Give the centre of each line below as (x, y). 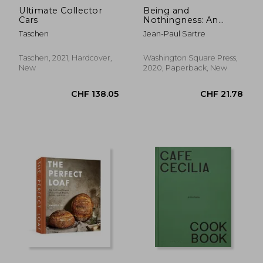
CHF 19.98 (108, 168)
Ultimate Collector (60, 10)
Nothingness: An (181, 20)
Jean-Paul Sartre (175, 33)
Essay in (161, 29)
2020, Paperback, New (186, 68)
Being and (166, 10)
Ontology (165, 48)
